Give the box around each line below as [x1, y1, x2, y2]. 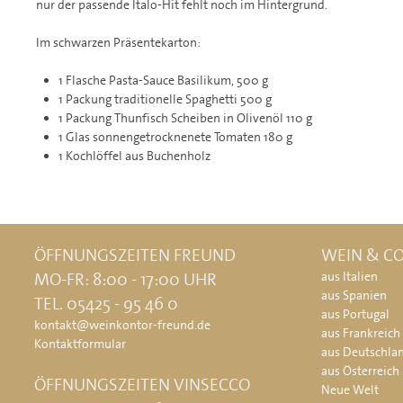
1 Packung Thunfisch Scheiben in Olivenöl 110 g [58, 109, 313, 126]
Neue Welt [321, 381, 380, 399]
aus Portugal [321, 306, 390, 323]
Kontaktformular [34, 336, 126, 353]
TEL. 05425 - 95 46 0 [34, 292, 178, 316]
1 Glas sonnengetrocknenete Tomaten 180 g [58, 128, 293, 145]
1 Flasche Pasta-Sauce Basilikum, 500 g [58, 71, 269, 88]
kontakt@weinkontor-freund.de [34, 317, 210, 334]
